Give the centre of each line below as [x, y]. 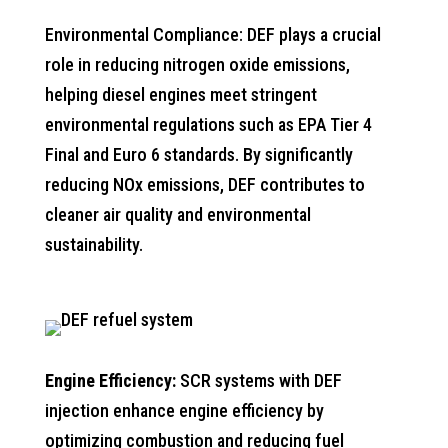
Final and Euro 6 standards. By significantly [198, 154]
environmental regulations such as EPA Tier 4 [208, 124]
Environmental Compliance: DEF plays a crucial [212, 34]
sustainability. [93, 244]
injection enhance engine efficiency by [184, 410]
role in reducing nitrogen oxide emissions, [197, 64]
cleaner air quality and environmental [177, 214]
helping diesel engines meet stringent [180, 94]
